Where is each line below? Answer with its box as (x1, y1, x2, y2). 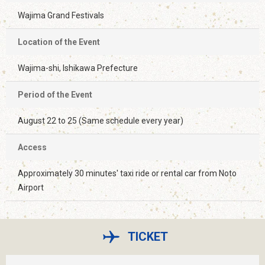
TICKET (128, 230, 168, 244)
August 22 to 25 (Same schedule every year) (18, 115, 183, 125)
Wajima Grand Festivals (18, 10, 104, 20)
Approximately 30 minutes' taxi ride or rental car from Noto (18, 168, 237, 178)
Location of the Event (18, 37, 100, 47)
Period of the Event (18, 89, 92, 99)
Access (18, 142, 47, 152)
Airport (18, 182, 44, 192)
